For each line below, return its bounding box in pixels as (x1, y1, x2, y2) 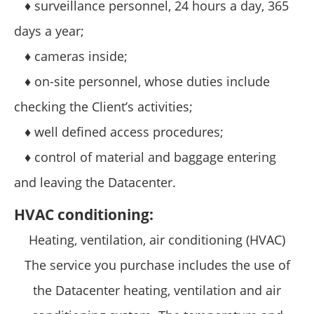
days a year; (14, 22, 84, 39)
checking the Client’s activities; (14, 97, 193, 115)
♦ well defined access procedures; (14, 123, 224, 140)
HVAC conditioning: (14, 203, 153, 224)
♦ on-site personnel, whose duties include (14, 72, 270, 90)
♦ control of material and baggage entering (14, 148, 276, 165)
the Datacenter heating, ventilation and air (33, 281, 281, 299)
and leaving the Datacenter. (14, 173, 176, 191)
